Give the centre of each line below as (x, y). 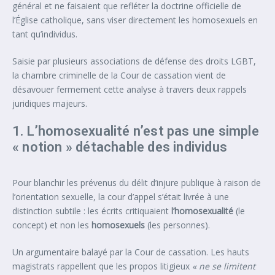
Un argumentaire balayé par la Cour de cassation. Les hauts (131, 252)
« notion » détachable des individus (120, 147)
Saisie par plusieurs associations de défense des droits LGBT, (134, 61)
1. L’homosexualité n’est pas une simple (136, 131)
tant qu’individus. (45, 34)
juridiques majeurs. (50, 103)
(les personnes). (177, 225)
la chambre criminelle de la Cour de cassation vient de (119, 75)
